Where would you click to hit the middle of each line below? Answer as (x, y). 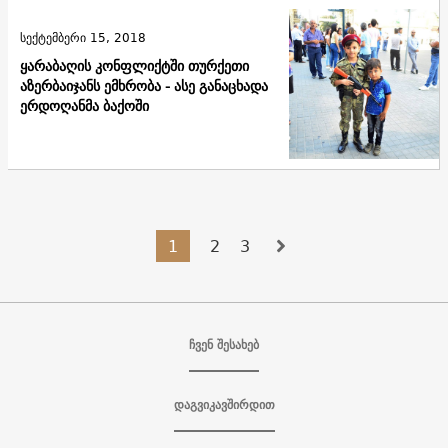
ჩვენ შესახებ (224, 344)
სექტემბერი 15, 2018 (83, 37)
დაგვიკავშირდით (224, 404)
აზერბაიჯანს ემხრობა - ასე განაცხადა (144, 85)
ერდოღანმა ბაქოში (84, 105)
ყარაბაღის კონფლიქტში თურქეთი (134, 65)
